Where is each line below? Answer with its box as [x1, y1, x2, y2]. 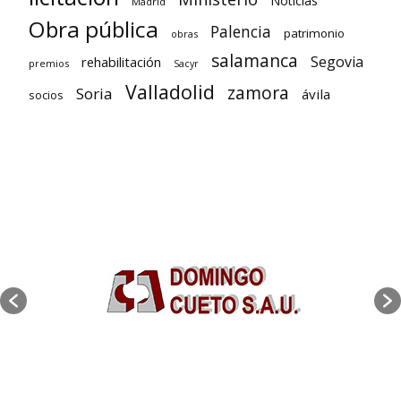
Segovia [311, 51, 363, 72]
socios [29, 86, 64, 103]
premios [29, 55, 69, 70]
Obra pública [29, 13, 158, 44]
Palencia [210, 20, 271, 42]
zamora [227, 80, 289, 105]
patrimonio [284, 24, 345, 41]
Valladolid [125, 78, 215, 105]
